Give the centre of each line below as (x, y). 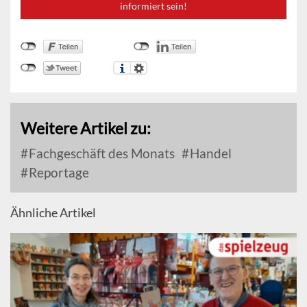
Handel (209, 153)
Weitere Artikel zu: (86, 128)
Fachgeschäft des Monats (100, 153)
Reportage (58, 173)
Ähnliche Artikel (53, 213)
